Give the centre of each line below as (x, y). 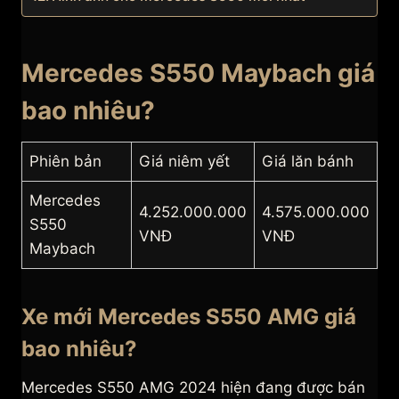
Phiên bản (65, 162)
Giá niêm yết (184, 162)
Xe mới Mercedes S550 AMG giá (189, 317)
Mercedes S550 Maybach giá (198, 73)
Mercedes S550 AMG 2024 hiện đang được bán (193, 388)
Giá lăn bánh (308, 162)
